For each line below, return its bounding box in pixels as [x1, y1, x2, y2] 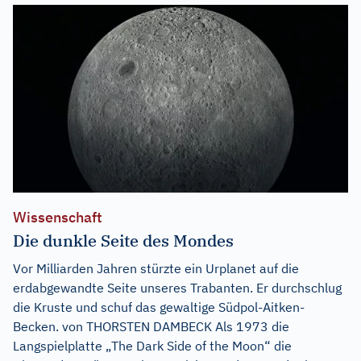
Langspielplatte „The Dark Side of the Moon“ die [13, 338, 292, 355]
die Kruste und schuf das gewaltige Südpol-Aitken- [13, 299, 305, 316]
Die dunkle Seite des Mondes [13, 230, 234, 252]
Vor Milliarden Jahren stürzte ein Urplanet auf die [13, 260, 299, 277]
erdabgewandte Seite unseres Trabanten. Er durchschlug [13, 280, 342, 297]
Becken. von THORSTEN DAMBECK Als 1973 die [13, 318, 289, 335]
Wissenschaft [13, 208, 102, 227]
